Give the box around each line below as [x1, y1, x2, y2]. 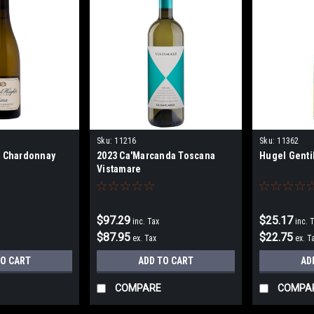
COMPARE [115, 282, 162, 294]
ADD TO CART [138, 255, 194, 267]
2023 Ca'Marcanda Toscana [97, 150, 216, 162]
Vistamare [97, 163, 142, 175]
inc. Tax [132, 217, 160, 227]
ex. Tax [132, 233, 157, 244]
